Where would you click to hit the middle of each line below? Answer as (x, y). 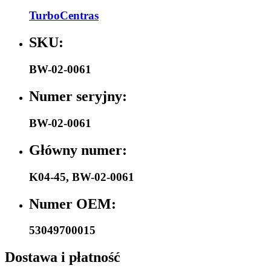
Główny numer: (78, 150)
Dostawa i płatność (63, 257)
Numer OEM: (73, 204)
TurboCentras (64, 16)
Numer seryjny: (78, 96)
